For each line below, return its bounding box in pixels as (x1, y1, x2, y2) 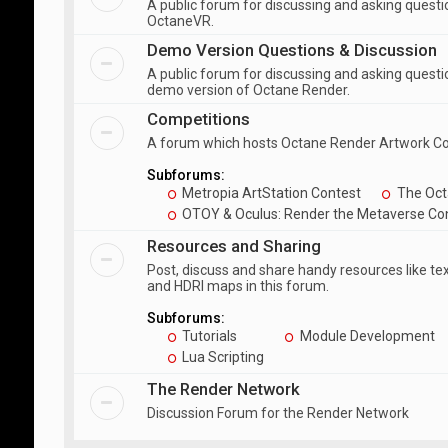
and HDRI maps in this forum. (146, 278, 329, 294)
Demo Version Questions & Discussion (146, 40, 437, 60)
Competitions (146, 109, 250, 129)
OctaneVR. (146, 13, 214, 29)
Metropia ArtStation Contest (179, 185, 362, 201)
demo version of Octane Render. (146, 82, 350, 98)
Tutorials (179, 328, 238, 344)
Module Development (297, 328, 436, 344)
